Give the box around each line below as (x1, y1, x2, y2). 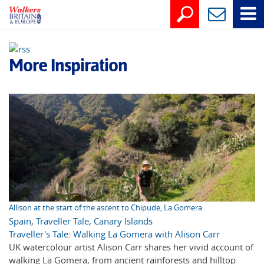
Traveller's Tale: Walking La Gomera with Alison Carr (9, 228, 220, 240)
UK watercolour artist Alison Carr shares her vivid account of (9, 241, 253, 253)
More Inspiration (9, 54, 127, 75)
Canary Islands (94, 215, 153, 227)
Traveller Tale (36, 215, 89, 227)
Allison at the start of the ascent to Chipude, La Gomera (9, 203, 202, 213)
